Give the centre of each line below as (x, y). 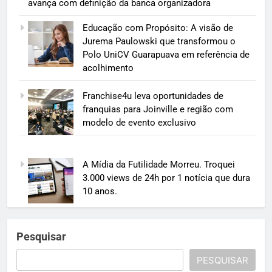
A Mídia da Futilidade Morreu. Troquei (158, 164)
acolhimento (108, 68)
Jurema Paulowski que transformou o (159, 41)
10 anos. (100, 191)
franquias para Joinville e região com (158, 110)
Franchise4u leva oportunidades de (153, 96)
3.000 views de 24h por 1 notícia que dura (166, 178)
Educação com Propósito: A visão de (158, 28)
